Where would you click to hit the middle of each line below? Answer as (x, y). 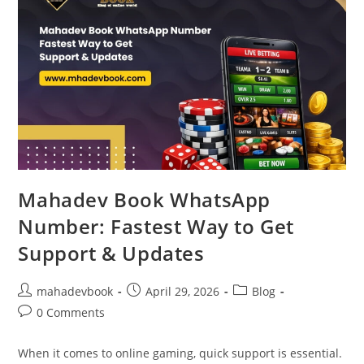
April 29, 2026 (183, 292)
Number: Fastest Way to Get (156, 227)
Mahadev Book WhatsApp (145, 200)
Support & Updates (111, 253)
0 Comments (71, 313)
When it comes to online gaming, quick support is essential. (180, 353)
